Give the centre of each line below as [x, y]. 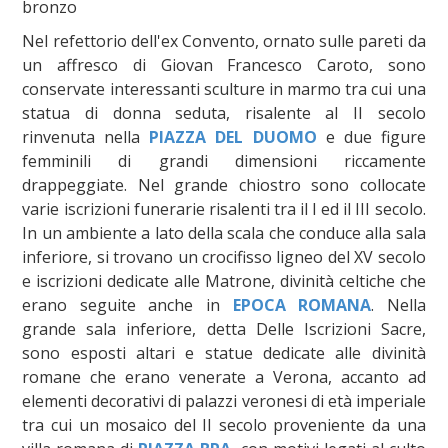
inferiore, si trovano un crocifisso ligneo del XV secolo [224, 256]
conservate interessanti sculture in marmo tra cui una [224, 88]
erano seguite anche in [127, 304]
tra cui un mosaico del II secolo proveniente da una [224, 424]
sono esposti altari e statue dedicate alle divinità [224, 352]
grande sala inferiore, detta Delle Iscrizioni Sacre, [224, 328]
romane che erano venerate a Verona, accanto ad [224, 376]
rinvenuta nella [86, 136]
